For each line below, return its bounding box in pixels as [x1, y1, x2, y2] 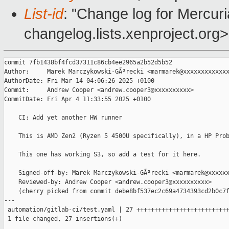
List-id [24, 6, 63, 22]
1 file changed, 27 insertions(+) [4, 215, 122, 223]
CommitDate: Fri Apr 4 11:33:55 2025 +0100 [4, 96, 151, 103]
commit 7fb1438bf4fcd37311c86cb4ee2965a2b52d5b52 [4, 59, 172, 66]
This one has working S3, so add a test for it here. [4, 151, 201, 158]
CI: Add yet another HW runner [4, 114, 122, 122]
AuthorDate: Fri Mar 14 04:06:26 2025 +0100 [4, 77, 154, 85]
